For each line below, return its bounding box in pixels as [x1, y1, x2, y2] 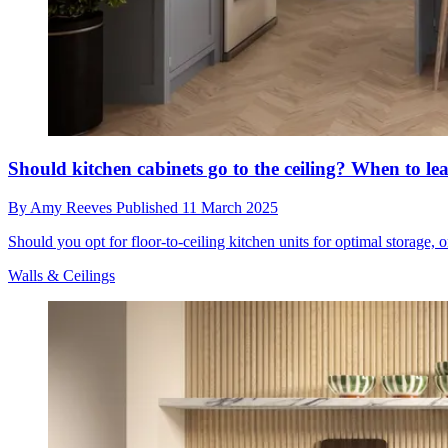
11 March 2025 [182, 199, 278, 217]
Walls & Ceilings [8, 267, 115, 285]
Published [116, 199, 182, 217]
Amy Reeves [30, 199, 116, 217]
